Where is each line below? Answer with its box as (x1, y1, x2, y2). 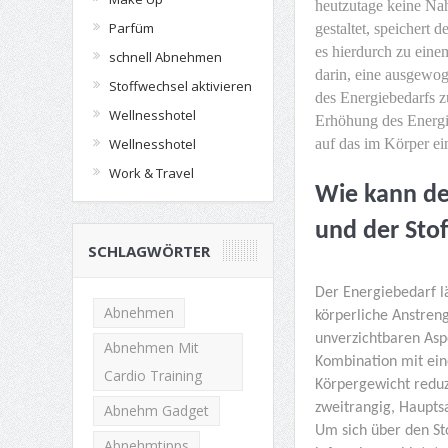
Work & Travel (108, 164, 194, 182)
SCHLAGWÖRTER (87, 241, 210, 261)
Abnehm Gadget (103, 401, 209, 420)
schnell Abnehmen (108, 48, 222, 66)
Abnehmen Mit (103, 338, 199, 357)
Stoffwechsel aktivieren (108, 77, 252, 95)
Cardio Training (103, 366, 202, 385)
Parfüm (108, 19, 154, 37)
